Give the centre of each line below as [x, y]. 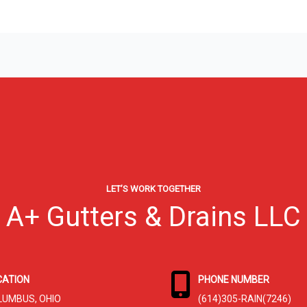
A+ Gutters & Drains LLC [153, 217]
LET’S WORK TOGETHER [153, 188]
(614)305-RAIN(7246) [245, 298]
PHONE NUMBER [234, 279]
